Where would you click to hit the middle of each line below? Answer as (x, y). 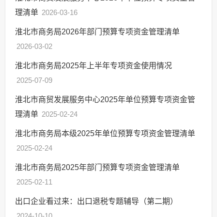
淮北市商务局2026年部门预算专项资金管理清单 (97, 31)
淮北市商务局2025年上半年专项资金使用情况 (93, 65)
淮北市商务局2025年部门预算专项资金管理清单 (97, 167)
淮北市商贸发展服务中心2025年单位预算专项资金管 (105, 99)
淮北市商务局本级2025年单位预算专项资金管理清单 (105, 133)
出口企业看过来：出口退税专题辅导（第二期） (96, 201)
